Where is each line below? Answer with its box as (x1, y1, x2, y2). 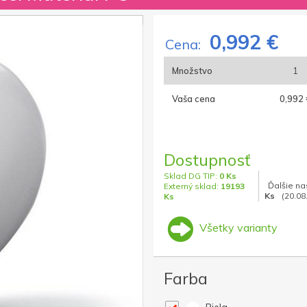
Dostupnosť (164, 149, 250, 171)
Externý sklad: (164, 181, 221, 192)
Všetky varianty (197, 221, 278, 235)
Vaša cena (172, 93, 215, 105)
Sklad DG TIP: (164, 171, 219, 182)
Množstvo (172, 65, 212, 77)
